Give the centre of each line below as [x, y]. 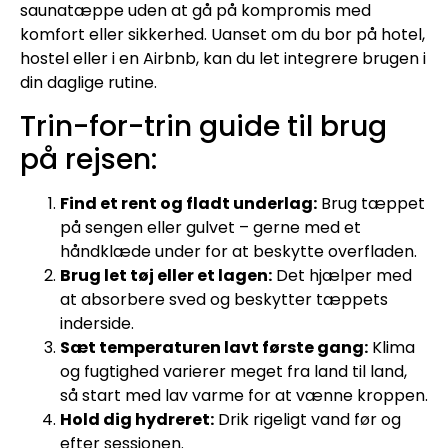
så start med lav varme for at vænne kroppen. [244, 395]
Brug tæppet [371, 203]
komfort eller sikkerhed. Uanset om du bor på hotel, [222, 35]
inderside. [97, 323]
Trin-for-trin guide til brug [203, 126]
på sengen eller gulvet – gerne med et [210, 227]
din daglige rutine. [88, 83]
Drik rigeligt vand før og [307, 419]
